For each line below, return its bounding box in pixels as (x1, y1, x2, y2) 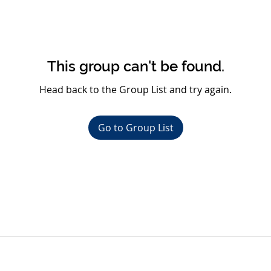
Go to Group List (97, 121, 174, 134)
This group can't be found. (47, 57, 224, 75)
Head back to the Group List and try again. (39, 83, 232, 96)
